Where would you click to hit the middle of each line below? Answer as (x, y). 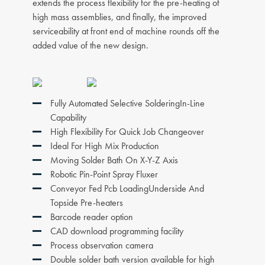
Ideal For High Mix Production (105, 146)
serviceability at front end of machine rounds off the (126, 31)
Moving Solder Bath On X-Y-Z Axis (114, 160)
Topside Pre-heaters (87, 203)
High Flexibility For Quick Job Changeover (127, 132)
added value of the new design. (91, 46)
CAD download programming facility (117, 231)
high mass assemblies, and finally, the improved (119, 17)
